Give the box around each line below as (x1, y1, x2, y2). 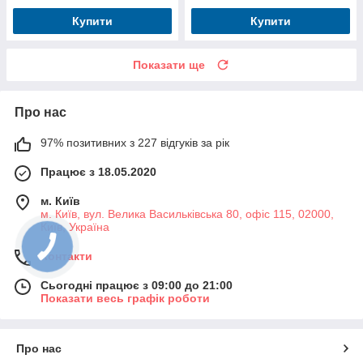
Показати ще (133, 58, 205, 71)
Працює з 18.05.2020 (41, 164, 156, 178)
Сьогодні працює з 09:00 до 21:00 (41, 278, 233, 292)
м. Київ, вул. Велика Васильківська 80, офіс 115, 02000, (41, 207, 334, 220)
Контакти (41, 249, 92, 263)
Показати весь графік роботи (41, 291, 210, 305)
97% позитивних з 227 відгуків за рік (41, 135, 229, 149)
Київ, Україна (41, 220, 109, 233)
